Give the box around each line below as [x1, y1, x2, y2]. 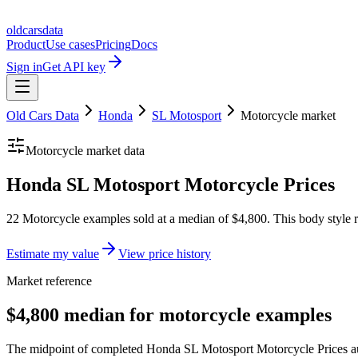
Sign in [6, 60, 42, 74]
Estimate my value [6, 246, 99, 261]
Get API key [42, 60, 105, 74]
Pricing [95, 38, 131, 51]
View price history [118, 246, 211, 261]
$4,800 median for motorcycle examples [6, 304, 332, 325]
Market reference [6, 273, 92, 288]
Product [6, 38, 46, 51]
